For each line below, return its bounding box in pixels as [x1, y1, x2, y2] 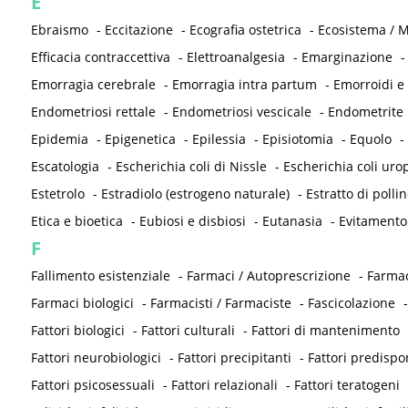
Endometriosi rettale [30, 103, 156, 121]
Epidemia [30, 130, 88, 148]
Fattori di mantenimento [250, 321, 400, 340]
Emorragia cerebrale [30, 76, 156, 94]
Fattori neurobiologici [30, 349, 161, 367]
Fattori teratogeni [293, 376, 400, 394]
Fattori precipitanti [177, 349, 291, 367]
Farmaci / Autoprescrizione [186, 267, 351, 285]
